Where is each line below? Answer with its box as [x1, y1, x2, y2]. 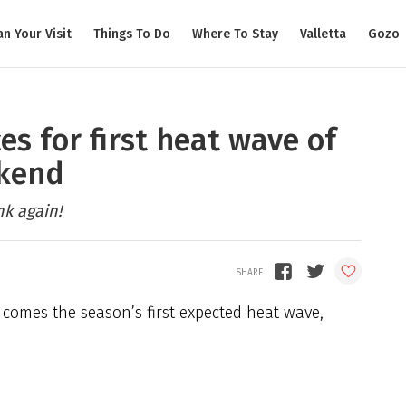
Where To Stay [192, 25, 278, 42]
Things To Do [93, 25, 170, 42]
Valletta [300, 25, 346, 42]
